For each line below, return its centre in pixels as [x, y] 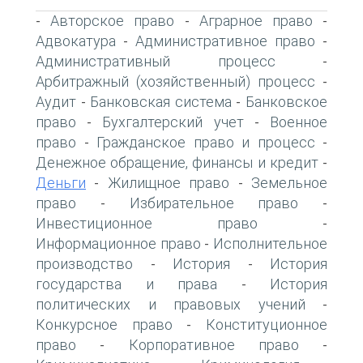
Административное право [225, 41]
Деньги [61, 182]
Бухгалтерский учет [173, 122]
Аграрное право [256, 20]
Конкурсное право [104, 324]
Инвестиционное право [147, 223]
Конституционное [267, 324]
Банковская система [161, 101]
